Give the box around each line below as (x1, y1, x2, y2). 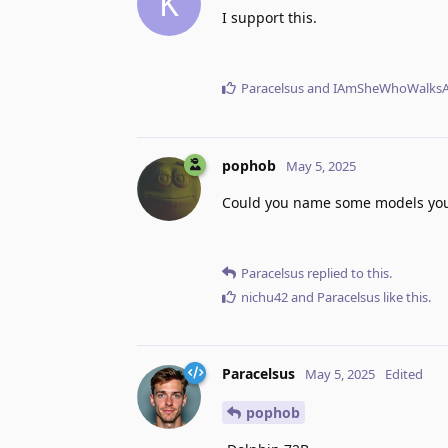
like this (380, 287, 428, 306)
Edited (385, 364, 423, 383)
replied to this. (304, 263, 392, 282)
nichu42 (241, 287, 288, 306)
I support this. (222, 7, 317, 27)
